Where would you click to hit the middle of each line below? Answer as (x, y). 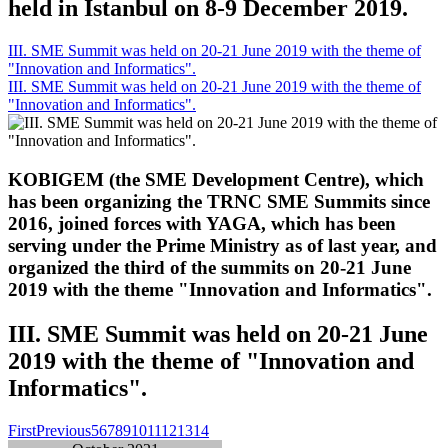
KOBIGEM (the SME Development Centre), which (216, 179)
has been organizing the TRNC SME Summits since (219, 201)
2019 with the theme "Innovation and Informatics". (220, 289)
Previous (63, 430)
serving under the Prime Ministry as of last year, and (222, 245)
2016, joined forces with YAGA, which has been (202, 223)
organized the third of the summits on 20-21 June (209, 267)
